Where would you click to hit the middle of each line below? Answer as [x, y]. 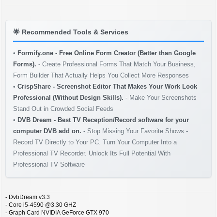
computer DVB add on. [47, 131]
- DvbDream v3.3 [28, 197]
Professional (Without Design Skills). [68, 97]
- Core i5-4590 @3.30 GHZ [41, 205]
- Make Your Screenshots [160, 97]
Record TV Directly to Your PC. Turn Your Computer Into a [95, 142]
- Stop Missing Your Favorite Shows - [135, 131]
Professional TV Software [49, 164]
